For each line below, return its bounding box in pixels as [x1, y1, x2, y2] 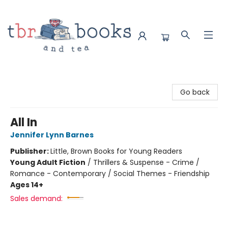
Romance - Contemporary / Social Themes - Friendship [10, 168, 210, 179]
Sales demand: [10, 193, 63, 204]
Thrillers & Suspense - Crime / [93, 157, 199, 167]
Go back [180, 87, 210, 97]
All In [10, 115, 37, 130]
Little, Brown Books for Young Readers [50, 146, 182, 156]
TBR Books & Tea [8, 76, 66, 86]
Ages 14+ [10, 180, 43, 190]
